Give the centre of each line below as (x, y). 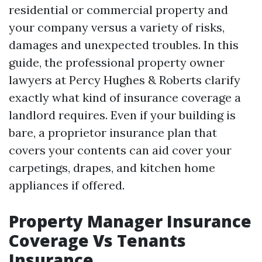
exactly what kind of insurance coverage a (125, 97)
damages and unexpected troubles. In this (124, 44)
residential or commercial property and (118, 9)
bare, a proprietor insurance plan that (113, 132)
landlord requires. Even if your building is (122, 115)
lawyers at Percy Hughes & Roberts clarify (125, 80)
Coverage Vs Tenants (97, 240)
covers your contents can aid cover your (120, 150)
